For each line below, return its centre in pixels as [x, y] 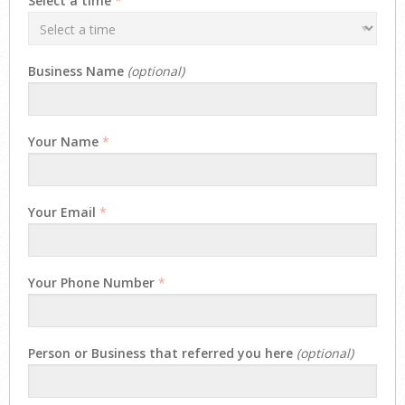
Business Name [76, 71]
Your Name [63, 141]
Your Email [62, 212]
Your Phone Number [91, 282]
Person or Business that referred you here [160, 353]
